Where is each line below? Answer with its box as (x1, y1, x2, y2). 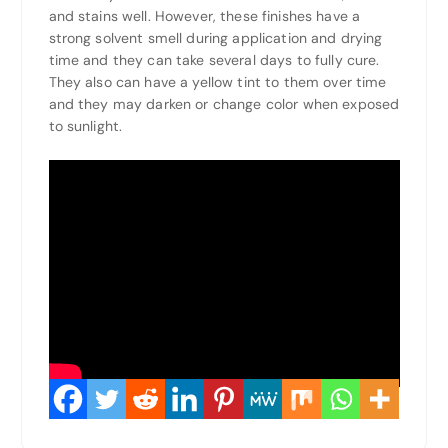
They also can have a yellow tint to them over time (48, 73, 387, 92)
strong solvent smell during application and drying (48, 29, 383, 48)
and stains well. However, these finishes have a (48, 7, 361, 26)
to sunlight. (48, 117, 123, 136)
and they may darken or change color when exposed (48, 95, 400, 114)
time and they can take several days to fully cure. (48, 51, 380, 70)
